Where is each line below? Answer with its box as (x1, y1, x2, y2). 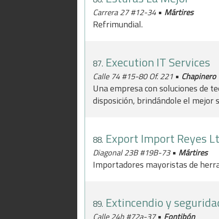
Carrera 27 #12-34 (93, 6, 158, 18)
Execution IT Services (106, 53, 210, 71)
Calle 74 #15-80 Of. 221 (93, 70, 175, 82)
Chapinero (181, 70, 216, 82)
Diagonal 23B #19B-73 (93, 147, 172, 158)
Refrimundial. (93, 18, 143, 31)
